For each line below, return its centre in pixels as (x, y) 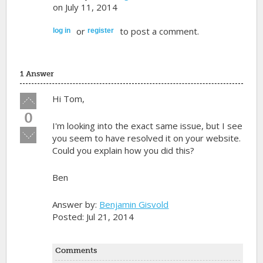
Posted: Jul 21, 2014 (93, 216)
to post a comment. (158, 31)
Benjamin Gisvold (134, 204)
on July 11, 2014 (85, 7)
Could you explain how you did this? (124, 150)
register (101, 30)
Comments (76, 250)
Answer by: (76, 204)
